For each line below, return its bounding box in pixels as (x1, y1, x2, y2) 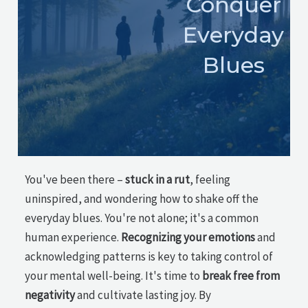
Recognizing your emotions (121, 230, 256, 245)
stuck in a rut (125, 172, 190, 187)
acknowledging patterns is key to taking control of (25, 249, 274, 264)
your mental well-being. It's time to (25, 268, 203, 283)
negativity (25, 287, 76, 302)
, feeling (190, 172, 231, 187)
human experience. (25, 230, 122, 245)
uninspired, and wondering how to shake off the (25, 191, 259, 206)
